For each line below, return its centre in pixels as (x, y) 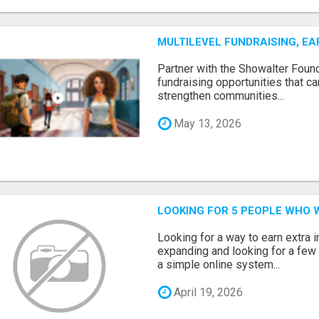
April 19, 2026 (207, 292)
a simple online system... (219, 265)
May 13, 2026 (206, 123)
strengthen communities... (221, 96)
